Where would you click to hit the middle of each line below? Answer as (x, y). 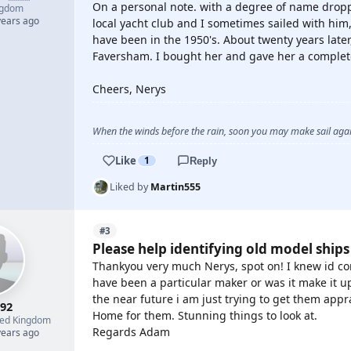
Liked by (130, 187)
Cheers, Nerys (129, 89)
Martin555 (175, 187)
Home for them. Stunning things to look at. (205, 315)
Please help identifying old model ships (221, 249)
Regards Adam (131, 332)
